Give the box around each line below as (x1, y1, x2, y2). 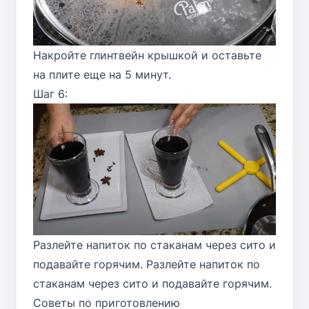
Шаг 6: (33, 86, 68, 101)
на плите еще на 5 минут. (33, 67, 171, 81)
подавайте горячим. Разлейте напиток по (33, 257, 260, 271)
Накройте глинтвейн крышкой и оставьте (33, 48, 261, 62)
